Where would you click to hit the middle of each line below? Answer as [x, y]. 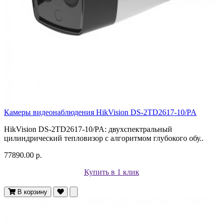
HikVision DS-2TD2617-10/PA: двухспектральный [88, 129]
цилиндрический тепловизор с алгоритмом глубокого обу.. [104, 138]
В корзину [32, 192]
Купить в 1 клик [111, 172]
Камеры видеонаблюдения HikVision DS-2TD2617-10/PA [100, 112]
